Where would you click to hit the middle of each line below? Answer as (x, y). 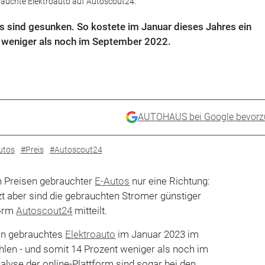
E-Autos (112, 181)
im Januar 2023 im (157, 234)
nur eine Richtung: (170, 181)
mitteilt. (90, 210)
